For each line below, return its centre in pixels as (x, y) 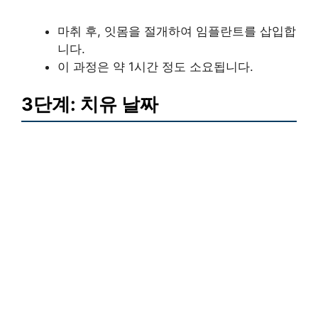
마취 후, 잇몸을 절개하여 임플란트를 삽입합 (177, 31)
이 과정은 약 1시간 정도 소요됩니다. (155, 66)
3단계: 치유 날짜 (90, 104)
